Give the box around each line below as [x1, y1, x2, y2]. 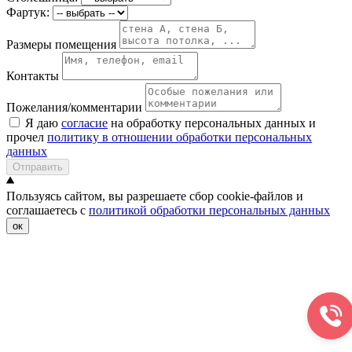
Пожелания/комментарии [6, 101, 142, 115]
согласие [61, 116, 108, 130]
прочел [6, 130, 47, 145]
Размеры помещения [6, 38, 116, 52]
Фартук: [6, 5, 49, 20]
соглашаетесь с [6, 203, 89, 218]
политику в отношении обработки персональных [47, 130, 312, 145]
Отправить [13, 161, 63, 174]
